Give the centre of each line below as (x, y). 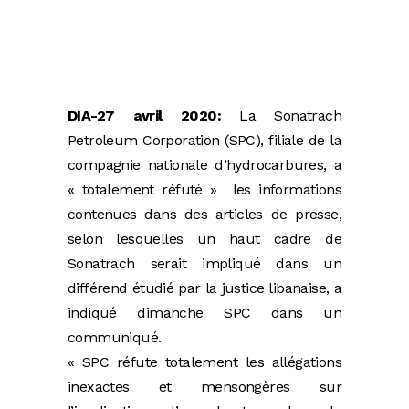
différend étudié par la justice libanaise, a (204, 288)
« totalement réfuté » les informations (204, 189)
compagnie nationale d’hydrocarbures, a (204, 164)
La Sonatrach (281, 115)
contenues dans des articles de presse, (204, 214)
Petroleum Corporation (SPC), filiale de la (204, 140)
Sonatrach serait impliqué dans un (204, 263)
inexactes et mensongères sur (204, 386)
